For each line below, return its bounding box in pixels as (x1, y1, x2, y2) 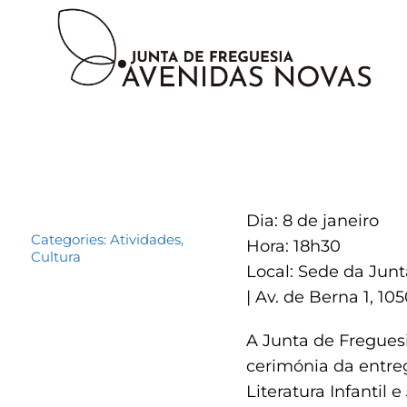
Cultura (31, 247, 82, 265)
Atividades (110, 230, 182, 248)
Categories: (31, 230, 111, 248)
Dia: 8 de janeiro (246, 210, 380, 231)
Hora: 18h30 (246, 235, 342, 256)
